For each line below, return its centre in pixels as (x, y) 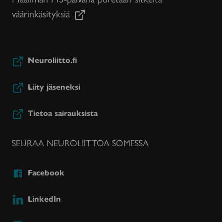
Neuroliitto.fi (53, 60)
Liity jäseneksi (54, 86)
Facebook (46, 172)
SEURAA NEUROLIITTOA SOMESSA (80, 142)
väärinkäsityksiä (41, 13)
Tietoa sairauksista (63, 112)
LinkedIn (44, 198)
